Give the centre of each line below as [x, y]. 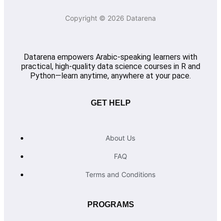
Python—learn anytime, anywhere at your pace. [110, 75]
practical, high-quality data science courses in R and [110, 66]
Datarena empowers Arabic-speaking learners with [110, 57]
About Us [120, 138]
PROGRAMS [110, 204]
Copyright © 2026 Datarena [110, 18]
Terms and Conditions [120, 174]
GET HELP [110, 103]
